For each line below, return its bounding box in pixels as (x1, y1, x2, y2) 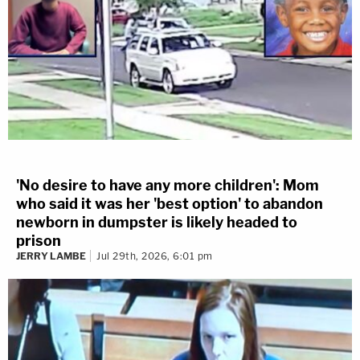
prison (16, 232, 61, 250)
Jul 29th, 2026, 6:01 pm (96, 250, 213, 263)
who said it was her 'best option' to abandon (16, 195, 323, 213)
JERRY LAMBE (16, 250, 86, 263)
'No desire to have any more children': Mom (16, 177, 319, 194)
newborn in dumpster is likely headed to (16, 214, 297, 231)
